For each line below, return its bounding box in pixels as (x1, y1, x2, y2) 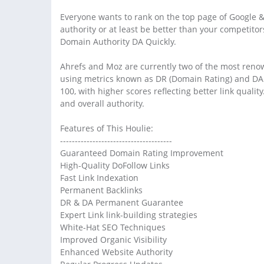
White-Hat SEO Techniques (60, 221, 166, 233)
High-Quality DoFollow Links (60, 159, 170, 171)
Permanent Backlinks (60, 184, 143, 196)
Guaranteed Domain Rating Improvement (60, 147, 223, 159)
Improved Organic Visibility (60, 233, 167, 245)
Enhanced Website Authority (60, 246, 173, 258)
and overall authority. (60, 97, 144, 109)
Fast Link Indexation (60, 171, 138, 183)
